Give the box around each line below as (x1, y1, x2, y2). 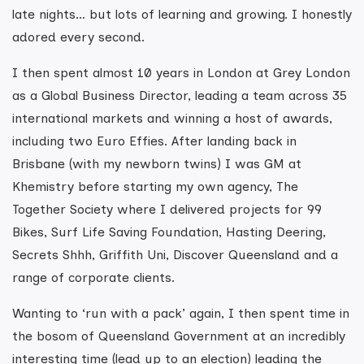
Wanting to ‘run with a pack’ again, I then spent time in (12, 305, 349, 321)
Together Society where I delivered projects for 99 (12, 201, 322, 217)
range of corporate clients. (12, 270, 175, 285)
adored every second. (12, 29, 145, 45)
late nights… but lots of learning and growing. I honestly (12, 6, 352, 22)
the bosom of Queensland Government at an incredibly (12, 328, 345, 344)
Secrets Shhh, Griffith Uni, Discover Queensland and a (12, 247, 338, 262)
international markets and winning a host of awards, (12, 110, 332, 126)
